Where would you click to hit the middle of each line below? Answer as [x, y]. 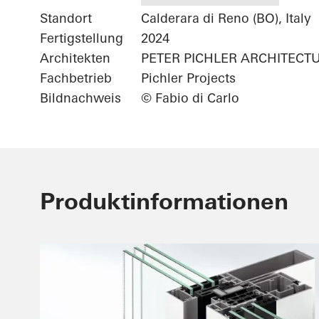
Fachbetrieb [76, 78]
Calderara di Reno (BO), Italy [226, 19]
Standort [66, 19]
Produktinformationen [164, 202]
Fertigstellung [82, 38]
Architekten [75, 58]
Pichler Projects [188, 78]
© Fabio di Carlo [190, 98]
